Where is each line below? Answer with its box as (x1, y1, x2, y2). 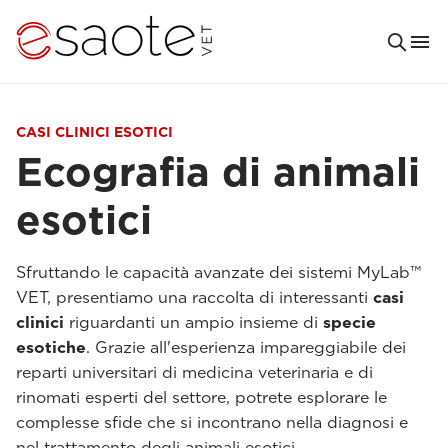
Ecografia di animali (16, 148, 420, 196)
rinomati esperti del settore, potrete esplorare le (16, 388, 387, 407)
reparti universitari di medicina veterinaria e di (16, 363, 373, 382)
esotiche (16, 338, 86, 357)
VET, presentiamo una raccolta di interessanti (16, 288, 373, 307)
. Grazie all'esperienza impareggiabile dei (86, 338, 406, 357)
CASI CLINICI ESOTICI (16, 124, 173, 140)
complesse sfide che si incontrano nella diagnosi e (16, 413, 408, 432)
